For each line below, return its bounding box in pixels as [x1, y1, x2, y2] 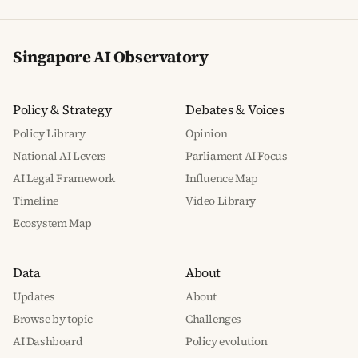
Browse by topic [13, 311, 93, 327]
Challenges [185, 311, 241, 327]
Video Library [185, 193, 256, 209]
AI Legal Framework [13, 170, 115, 186]
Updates [13, 288, 55, 304]
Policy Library [13, 125, 86, 141]
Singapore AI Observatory [13, 46, 209, 68]
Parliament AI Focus [185, 148, 288, 164]
